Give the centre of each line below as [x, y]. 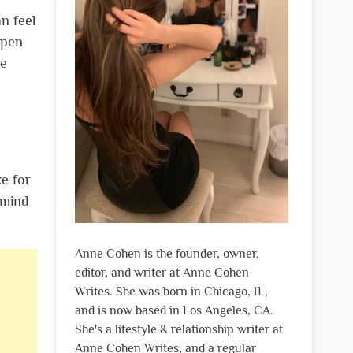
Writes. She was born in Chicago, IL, [171, 291]
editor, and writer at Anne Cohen [162, 272]
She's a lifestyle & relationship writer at [178, 329]
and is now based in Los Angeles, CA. [174, 310]
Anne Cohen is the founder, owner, [167, 253]
